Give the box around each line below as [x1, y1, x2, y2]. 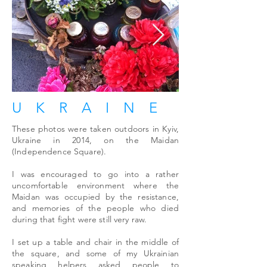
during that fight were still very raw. [12, 214, 150, 225]
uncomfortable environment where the [12, 180, 179, 191]
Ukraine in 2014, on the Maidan [12, 135, 179, 145]
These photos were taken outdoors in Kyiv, [12, 123, 179, 134]
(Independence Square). [12, 146, 109, 157]
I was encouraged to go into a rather [12, 169, 179, 179]
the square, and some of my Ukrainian [12, 248, 179, 259]
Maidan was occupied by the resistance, [12, 191, 179, 202]
